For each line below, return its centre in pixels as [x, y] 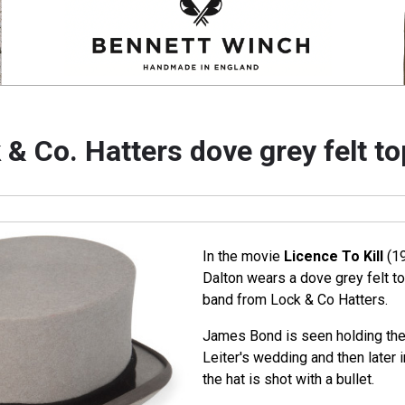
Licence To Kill [333, 257]
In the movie [243, 257]
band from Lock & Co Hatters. [295, 300]
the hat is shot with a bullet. [288, 380]
